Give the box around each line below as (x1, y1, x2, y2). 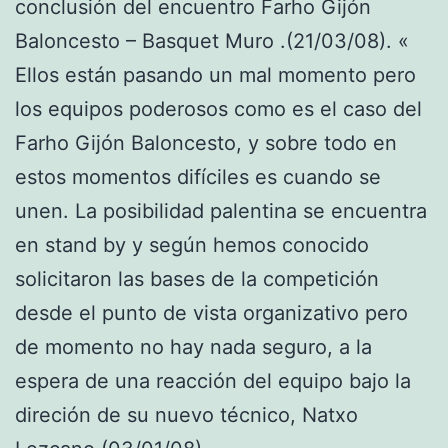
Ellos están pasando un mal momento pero (15, 63, 416, 88)
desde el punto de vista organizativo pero (15, 301, 408, 326)
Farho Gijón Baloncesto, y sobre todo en (15, 131, 397, 156)
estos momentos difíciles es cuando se (15, 165, 381, 190)
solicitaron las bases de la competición (15, 267, 379, 292)
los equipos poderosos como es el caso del (15, 97, 422, 122)
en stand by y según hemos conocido (15, 233, 369, 258)
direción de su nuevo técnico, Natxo (15, 403, 358, 428)
